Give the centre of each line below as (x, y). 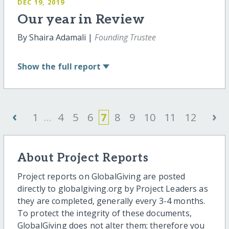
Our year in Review (81, 20)
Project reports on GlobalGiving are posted (101, 177)
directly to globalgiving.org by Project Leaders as (112, 189)
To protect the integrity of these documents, (104, 213)
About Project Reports (83, 158)
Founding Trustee (125, 38)
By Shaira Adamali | (56, 38)
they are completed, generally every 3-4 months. (111, 201)
